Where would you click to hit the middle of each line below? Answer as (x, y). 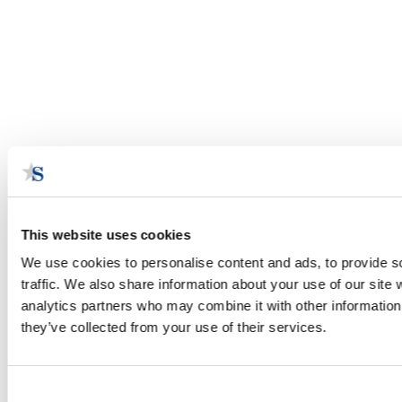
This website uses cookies (106, 234)
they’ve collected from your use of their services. (174, 327)
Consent (31, 389)
